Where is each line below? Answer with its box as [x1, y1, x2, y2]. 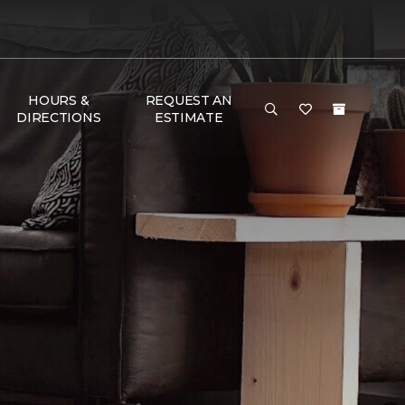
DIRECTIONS [16, 109, 101, 126]
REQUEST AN [145, 92, 232, 108]
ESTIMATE [154, 109, 223, 126]
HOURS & [28, 92, 89, 108]
